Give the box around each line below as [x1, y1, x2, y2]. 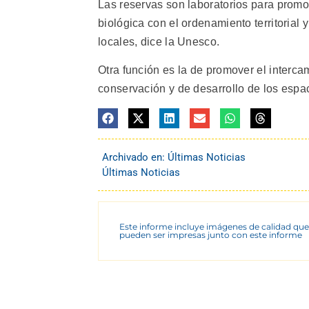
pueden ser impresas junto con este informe [119, 230, 302, 240]
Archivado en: [102, 151, 168, 163]
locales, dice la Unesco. [98, 35, 220, 48]
